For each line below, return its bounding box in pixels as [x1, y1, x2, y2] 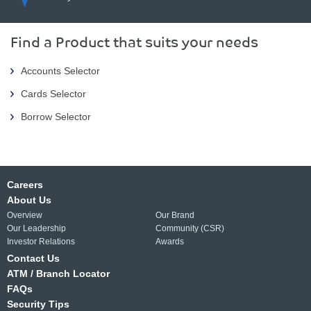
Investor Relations [7, 236, 75, 246]
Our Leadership [7, 223, 66, 233]
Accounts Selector [21, 65, 100, 76]
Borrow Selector [21, 110, 91, 122]
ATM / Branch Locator [7, 267, 110, 279]
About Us [7, 194, 51, 205]
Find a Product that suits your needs [10, 28, 258, 53]
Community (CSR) [155, 223, 224, 233]
